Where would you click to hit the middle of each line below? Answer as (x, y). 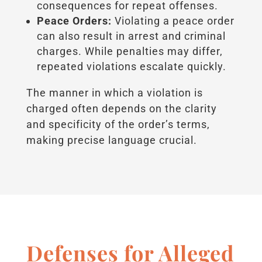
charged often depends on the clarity (121, 108)
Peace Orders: (75, 20)
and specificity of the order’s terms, (118, 124)
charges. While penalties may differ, (130, 51)
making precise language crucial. (111, 140)
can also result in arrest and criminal (131, 36)
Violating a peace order (174, 20)
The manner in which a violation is (114, 92)
